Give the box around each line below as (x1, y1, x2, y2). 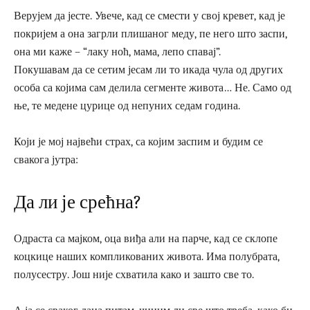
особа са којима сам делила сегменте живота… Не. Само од (14, 81, 291, 94)
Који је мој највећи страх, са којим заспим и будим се (14, 135, 263, 148)
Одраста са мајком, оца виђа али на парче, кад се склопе (14, 232, 277, 245)
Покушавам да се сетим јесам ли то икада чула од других (14, 63, 283, 76)
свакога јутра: (14, 153, 78, 166)
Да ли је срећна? (14, 191, 141, 213)
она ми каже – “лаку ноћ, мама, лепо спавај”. (14, 45, 221, 58)
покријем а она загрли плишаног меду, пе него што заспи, (14, 27, 287, 40)
